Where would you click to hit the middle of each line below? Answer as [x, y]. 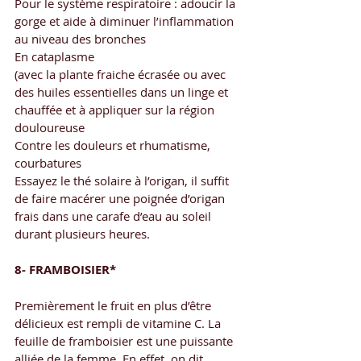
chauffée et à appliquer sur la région [116, 109]
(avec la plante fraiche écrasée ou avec [122, 74]
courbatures [48, 162]
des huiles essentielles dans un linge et [123, 91]
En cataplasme [54, 56]
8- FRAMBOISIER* [65, 269]
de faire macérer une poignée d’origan [121, 198]
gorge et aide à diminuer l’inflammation [126, 21]
